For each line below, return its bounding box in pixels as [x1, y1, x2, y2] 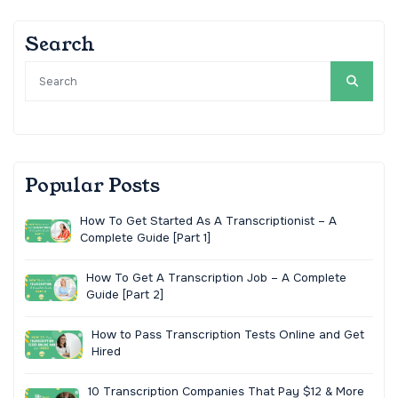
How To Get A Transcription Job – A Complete [85, 269, 346, 285]
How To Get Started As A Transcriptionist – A [80, 212, 338, 228]
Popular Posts [25, 172, 160, 200]
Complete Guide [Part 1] [80, 229, 211, 245]
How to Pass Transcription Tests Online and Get [91, 326, 364, 342]
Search [25, 30, 95, 58]
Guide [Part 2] [85, 286, 163, 302]
